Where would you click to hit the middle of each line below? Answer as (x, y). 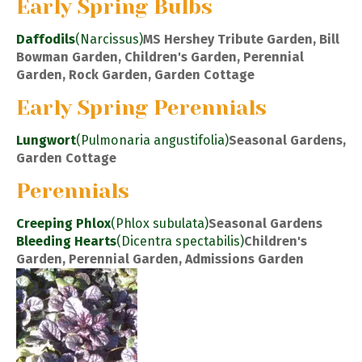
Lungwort (46, 140)
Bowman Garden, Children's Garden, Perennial (160, 57)
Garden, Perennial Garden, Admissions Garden (160, 259)
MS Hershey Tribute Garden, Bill (241, 40)
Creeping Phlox (63, 223)
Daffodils (46, 40)
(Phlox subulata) (160, 223)
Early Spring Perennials (141, 107)
